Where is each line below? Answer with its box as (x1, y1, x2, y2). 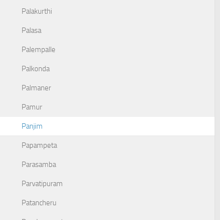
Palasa (22, 26, 41, 35)
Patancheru (22, 198, 56, 207)
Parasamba (22, 160, 56, 169)
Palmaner (22, 83, 51, 92)
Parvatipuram (22, 179, 63, 188)
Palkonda (22, 64, 50, 73)
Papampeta (22, 141, 57, 150)
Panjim (22, 122, 43, 131)
